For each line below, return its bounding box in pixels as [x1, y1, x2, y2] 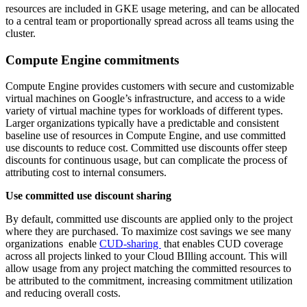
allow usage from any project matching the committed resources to [5, 262, 291, 275]
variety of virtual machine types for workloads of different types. [5, 105, 283, 117]
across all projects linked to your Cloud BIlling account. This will [5, 250, 287, 262]
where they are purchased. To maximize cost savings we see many [5, 225, 291, 238]
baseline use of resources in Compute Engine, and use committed [5, 130, 286, 142]
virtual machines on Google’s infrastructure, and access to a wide [5, 93, 285, 105]
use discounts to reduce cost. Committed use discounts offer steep [5, 142, 287, 154]
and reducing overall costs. [5, 287, 121, 299]
